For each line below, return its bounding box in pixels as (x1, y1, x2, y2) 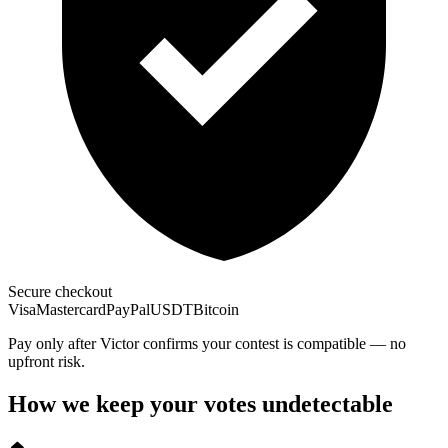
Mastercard (36, 301, 106, 319)
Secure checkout (8, 283, 112, 301)
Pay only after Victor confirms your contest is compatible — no (8, 335, 406, 353)
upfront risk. (8, 353, 85, 371)
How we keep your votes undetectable (8, 391, 393, 418)
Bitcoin (193, 301, 239, 319)
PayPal (106, 301, 150, 319)
